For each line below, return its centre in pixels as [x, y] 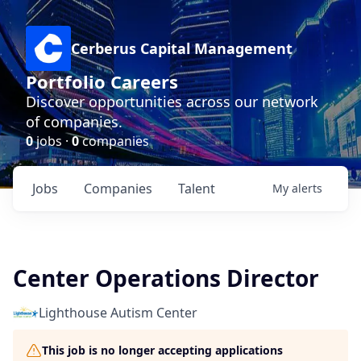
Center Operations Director [166, 278]
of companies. [74, 122]
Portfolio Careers [102, 81]
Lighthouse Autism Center [118, 313]
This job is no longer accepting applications [162, 350]
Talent [197, 189]
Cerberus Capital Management [182, 48]
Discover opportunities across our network [172, 102]
